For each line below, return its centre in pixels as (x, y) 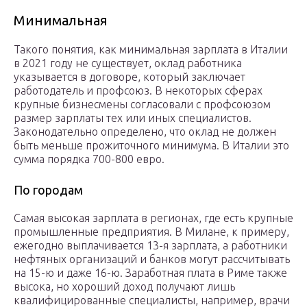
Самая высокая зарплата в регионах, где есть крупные (153, 218)
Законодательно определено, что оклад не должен (145, 132)
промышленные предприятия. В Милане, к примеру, (151, 232)
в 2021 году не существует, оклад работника (128, 63)
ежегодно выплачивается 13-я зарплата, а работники (150, 246)
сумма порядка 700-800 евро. (89, 159)
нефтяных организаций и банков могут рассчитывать (152, 259)
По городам (48, 190)
